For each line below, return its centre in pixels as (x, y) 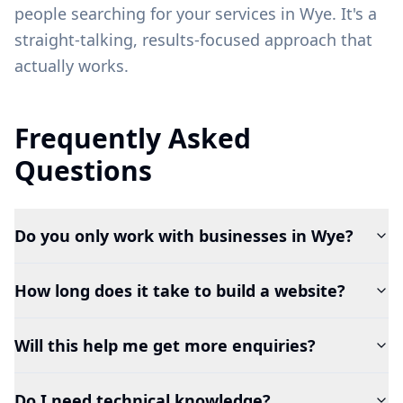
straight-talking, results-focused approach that (193, 39)
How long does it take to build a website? (180, 290)
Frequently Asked (133, 138)
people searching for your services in (157, 13)
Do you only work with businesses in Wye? (184, 235)
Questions (83, 170)
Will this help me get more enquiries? (165, 345)
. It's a (354, 13)
